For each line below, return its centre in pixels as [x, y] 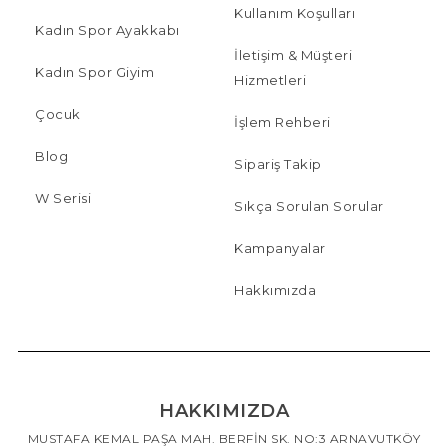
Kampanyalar [280, 247]
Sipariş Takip [278, 163]
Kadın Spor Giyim [94, 71]
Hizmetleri [270, 79]
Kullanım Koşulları [294, 12]
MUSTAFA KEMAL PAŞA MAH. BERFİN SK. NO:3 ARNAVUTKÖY [224, 438]
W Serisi [63, 197]
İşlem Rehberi [282, 121]
